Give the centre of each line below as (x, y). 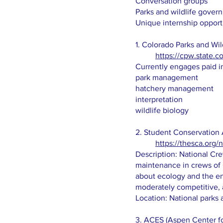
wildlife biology (162, 110)
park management (167, 77)
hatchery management (174, 88)
